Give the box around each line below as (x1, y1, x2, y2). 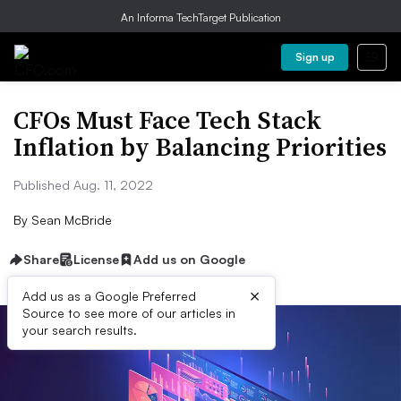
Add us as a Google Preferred (22, 288, 196, 303)
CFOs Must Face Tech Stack (13, 103, 321, 137)
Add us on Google (133, 252, 245, 267)
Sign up (294, 50, 335, 64)
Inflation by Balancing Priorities (13, 130, 387, 164)
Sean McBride (28, 212, 112, 227)
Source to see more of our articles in (22, 305, 235, 320)
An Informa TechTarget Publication (120, 11, 281, 24)
